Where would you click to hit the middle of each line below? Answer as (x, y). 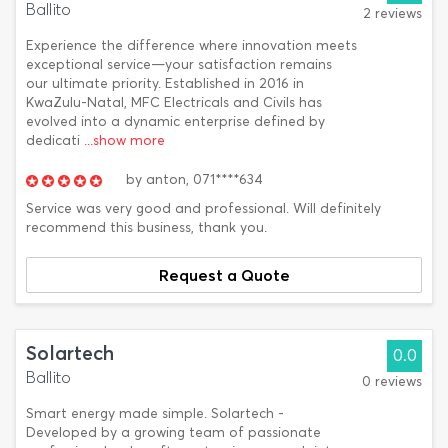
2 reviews (392, 13)
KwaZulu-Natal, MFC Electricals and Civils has (174, 102)
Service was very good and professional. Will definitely (203, 208)
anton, (167, 179)
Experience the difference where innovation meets (191, 45)
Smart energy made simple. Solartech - (155, 413)
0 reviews (392, 381)
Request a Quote (224, 275)
